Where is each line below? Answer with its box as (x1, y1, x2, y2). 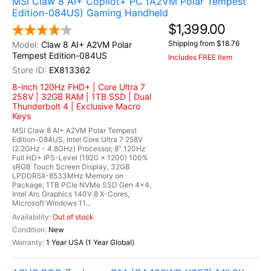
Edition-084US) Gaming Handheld (12, 7, 168, 19)
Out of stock (53, 212, 94, 221)
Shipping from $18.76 (168, 39, 240, 48)
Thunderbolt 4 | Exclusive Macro (12, 101, 140, 111)
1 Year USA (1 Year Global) (46, 238, 134, 247)
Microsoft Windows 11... (12, 198, 91, 207)
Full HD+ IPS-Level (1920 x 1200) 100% (12, 153, 148, 162)
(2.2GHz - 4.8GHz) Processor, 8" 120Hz (12, 144, 146, 153)
